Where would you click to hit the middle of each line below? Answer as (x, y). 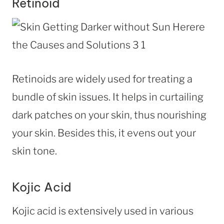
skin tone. (34, 151)
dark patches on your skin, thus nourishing (109, 115)
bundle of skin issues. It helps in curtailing (108, 97)
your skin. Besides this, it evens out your (104, 133)
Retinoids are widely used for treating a (102, 79)
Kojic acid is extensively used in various (103, 211)
